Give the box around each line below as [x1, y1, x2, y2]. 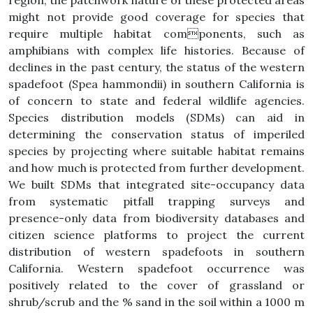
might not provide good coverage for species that [8, 10, 305, 24]
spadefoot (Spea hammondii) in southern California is [8, 77, 305, 91]
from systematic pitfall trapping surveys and [8, 194, 305, 208]
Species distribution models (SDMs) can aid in [8, 110, 305, 124]
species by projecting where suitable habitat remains [8, 144, 305, 158]
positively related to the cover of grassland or [8, 278, 305, 292]
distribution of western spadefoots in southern [8, 245, 305, 259]
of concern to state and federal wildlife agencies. [8, 94, 305, 108]
